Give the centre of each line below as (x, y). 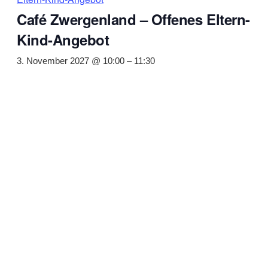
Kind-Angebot (63, 40)
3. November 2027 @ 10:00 (71, 61)
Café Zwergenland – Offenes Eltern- (133, 19)
